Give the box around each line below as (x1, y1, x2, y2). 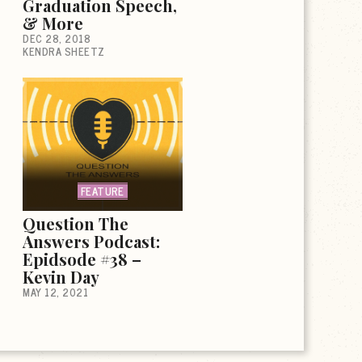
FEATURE (81, 182, 124, 200)
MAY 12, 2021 (23, 283, 88, 301)
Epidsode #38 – (23, 247, 141, 270)
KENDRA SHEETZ (23, 42, 105, 60)
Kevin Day (23, 265, 99, 288)
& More (23, 11, 83, 34)
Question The (23, 212, 128, 234)
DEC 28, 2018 (23, 29, 90, 47)
